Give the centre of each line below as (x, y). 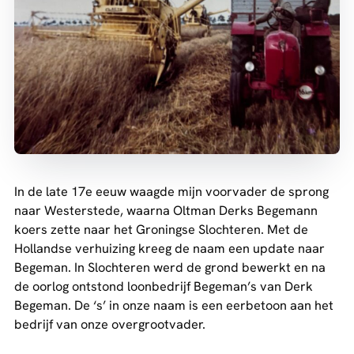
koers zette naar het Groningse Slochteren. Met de (161, 230)
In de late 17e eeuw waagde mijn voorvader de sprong (171, 192)
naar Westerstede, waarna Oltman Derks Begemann (166, 211)
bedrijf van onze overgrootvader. (110, 325)
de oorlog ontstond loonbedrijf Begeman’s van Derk (164, 287)
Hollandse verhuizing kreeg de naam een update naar (169, 249)
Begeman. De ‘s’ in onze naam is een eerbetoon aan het (174, 306)
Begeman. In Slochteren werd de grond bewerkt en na (170, 268)
